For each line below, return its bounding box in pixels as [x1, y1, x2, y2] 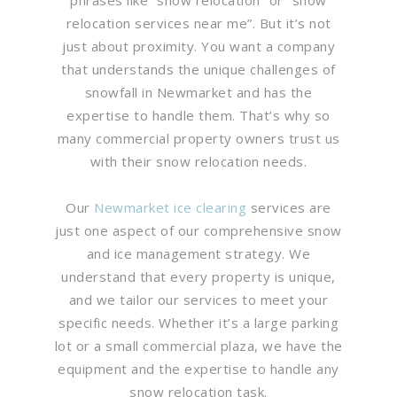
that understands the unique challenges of [61, 59, 336, 78]
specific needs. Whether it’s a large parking [58, 313, 339, 331]
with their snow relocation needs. [90, 152, 307, 170]
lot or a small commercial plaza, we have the [54, 336, 343, 354]
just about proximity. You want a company [62, 36, 335, 55]
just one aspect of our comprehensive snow [55, 221, 342, 239]
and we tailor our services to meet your [68, 290, 329, 308]
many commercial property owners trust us [57, 128, 340, 147]
